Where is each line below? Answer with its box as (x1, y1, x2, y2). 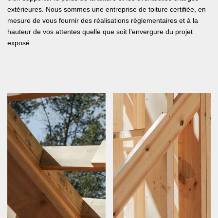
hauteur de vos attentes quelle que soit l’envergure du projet (7, 28, 193, 36)
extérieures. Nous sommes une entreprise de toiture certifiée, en (7, 5, 206, 14)
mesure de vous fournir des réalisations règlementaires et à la (7, 17, 198, 25)
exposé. (7, 39, 32, 47)
